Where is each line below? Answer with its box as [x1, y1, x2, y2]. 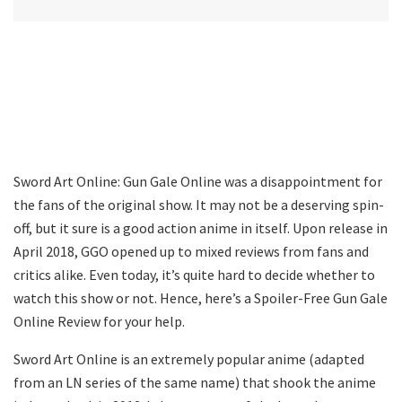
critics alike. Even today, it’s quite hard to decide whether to [13, 265, 375, 284]
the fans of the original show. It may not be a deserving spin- [13, 195, 384, 214]
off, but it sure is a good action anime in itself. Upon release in [13, 218, 388, 237]
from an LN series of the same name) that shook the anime [13, 372, 376, 391]
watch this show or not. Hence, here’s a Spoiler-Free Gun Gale [13, 288, 388, 307]
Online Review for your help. [13, 311, 185, 330]
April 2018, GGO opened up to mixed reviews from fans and [13, 241, 369, 260]
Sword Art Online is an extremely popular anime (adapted [13, 349, 364, 368]
